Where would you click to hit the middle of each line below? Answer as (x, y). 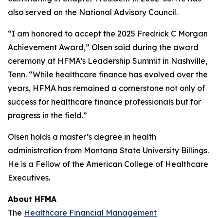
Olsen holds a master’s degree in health (82, 137)
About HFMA (32, 199)
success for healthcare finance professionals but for (104, 102)
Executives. (29, 178)
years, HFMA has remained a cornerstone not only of (106, 88)
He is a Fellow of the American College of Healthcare (108, 164)
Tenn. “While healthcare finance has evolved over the (108, 74)
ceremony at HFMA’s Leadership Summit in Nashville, (108, 61)
